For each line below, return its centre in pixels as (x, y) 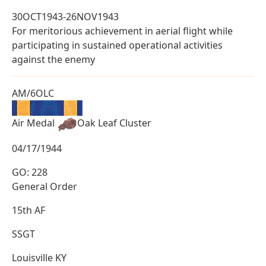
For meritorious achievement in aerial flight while (122, 31)
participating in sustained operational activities (117, 45)
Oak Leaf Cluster (114, 123)
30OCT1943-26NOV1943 (65, 16)
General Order (45, 186)
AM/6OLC (33, 93)
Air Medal (34, 123)
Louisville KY (39, 257)
